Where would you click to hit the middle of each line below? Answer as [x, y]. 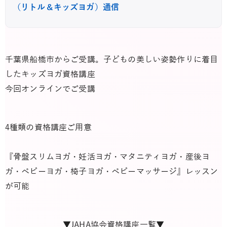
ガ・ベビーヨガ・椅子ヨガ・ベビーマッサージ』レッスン [112, 172]
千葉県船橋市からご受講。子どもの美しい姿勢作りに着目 [112, 60]
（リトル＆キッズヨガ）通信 [66, 7]
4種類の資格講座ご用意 [48, 128]
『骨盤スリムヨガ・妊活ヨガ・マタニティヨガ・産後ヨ [108, 157]
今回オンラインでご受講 [50, 89]
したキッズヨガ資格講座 [50, 74]
